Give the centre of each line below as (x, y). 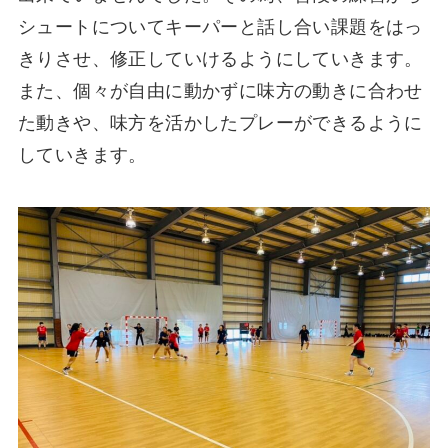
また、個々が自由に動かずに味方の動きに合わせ (220, 91)
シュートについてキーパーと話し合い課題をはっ (220, 27)
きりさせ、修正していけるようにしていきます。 (220, 59)
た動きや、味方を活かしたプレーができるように (220, 123)
